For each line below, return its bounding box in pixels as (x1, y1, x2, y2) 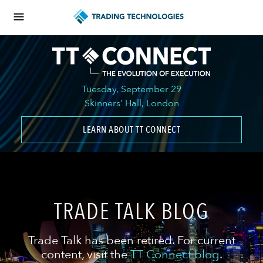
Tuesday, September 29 (82, 83, 181, 96)
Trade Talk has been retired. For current (28, 232, 235, 248)
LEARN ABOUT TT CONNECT (83, 123, 180, 136)
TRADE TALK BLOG (54, 197, 209, 227)
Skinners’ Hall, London (84, 97, 179, 110)
